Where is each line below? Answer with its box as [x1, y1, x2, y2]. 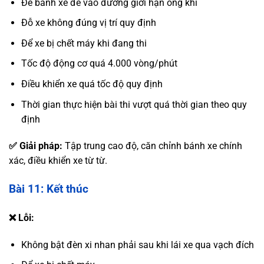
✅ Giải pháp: [9, 140, 62, 152]
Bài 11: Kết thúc [9, 182, 88, 196]
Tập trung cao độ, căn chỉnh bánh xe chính [62, 140, 242, 152]
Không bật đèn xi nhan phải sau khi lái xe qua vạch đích [21, 239, 254, 250]
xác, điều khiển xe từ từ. [9, 155, 107, 167]
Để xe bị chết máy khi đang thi [21, 37, 147, 49]
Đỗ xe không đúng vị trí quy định [21, 17, 159, 29]
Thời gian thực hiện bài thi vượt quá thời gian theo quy [21, 98, 247, 110]
